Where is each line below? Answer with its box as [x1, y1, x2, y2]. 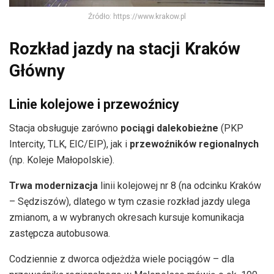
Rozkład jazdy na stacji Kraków [9, 39, 240, 59]
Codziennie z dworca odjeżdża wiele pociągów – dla [9, 253, 234, 265]
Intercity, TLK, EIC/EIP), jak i [9, 138, 130, 150]
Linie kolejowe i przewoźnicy [9, 96, 179, 112]
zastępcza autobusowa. [9, 227, 110, 239]
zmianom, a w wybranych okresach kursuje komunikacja [9, 211, 244, 223]
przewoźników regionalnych [130, 138, 259, 150]
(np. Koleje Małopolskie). [9, 154, 114, 166]
